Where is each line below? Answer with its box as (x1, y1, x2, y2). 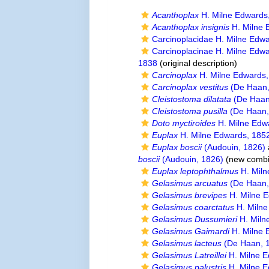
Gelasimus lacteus (152, 238, 222, 248)
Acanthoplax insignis (152, 22, 230, 32)
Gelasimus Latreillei (152, 250, 227, 260)
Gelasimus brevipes (152, 190, 228, 200)
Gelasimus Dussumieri (152, 214, 238, 224)
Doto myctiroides (152, 118, 216, 128)
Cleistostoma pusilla (152, 106, 228, 116)
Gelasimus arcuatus (152, 178, 228, 188)
